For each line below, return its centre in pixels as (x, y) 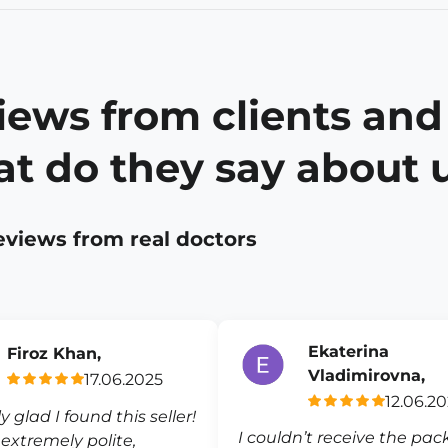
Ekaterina (349, 351)
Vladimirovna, (367, 375)
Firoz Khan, (54, 353)
